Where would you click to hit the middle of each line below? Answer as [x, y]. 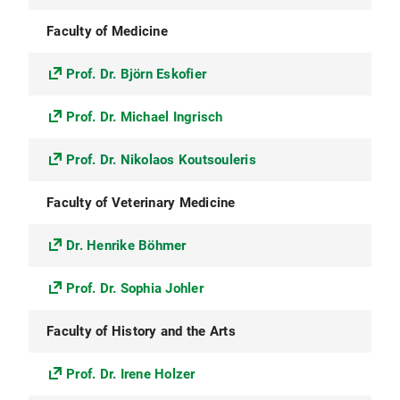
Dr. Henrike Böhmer [126, 246]
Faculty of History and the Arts [141, 331]
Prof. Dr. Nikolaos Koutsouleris [161, 160]
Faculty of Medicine [107, 31]
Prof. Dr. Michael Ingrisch [145, 117]
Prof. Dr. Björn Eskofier [136, 74]
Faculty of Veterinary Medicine [141, 203]
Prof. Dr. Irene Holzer [131, 374]
